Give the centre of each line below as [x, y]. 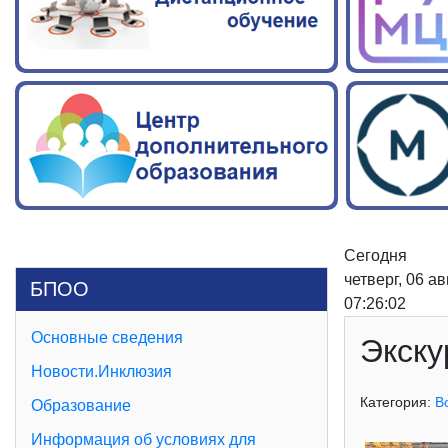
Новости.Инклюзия [101, 372]
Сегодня [375, 256]
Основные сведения [107, 338]
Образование [81, 406]
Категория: [397, 402]
